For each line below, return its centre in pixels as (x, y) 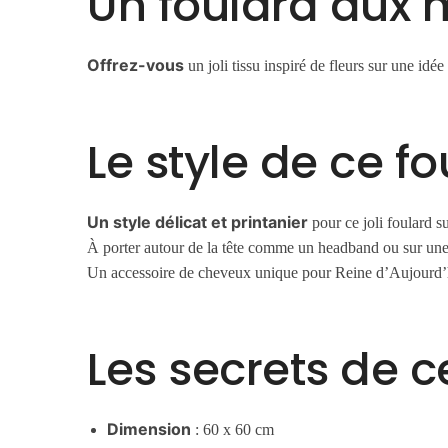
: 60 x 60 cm (233, 430)
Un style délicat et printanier (198, 222)
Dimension (149, 429)
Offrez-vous (136, 65)
